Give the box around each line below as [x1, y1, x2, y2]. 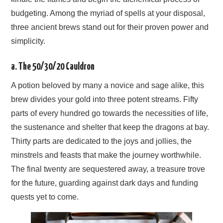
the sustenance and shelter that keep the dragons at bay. [11, 122, 210, 131]
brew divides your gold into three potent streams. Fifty [11, 95, 199, 104]
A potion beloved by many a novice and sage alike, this [11, 81, 205, 90]
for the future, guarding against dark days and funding [11, 178, 199, 187]
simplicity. [11, 37, 46, 46]
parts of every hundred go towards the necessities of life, [11, 109, 209, 117]
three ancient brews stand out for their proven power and [11, 23, 209, 32]
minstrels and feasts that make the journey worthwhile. [11, 150, 202, 159]
